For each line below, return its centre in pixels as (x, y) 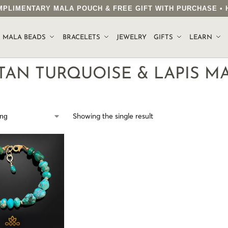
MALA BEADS (24, 37)
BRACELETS (81, 37)
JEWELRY (131, 37)
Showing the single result (113, 116)
